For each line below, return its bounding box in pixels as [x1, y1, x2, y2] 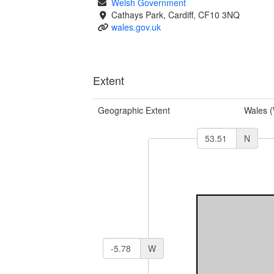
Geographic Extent [98, 103, 170, 116]
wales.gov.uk [111, 20, 161, 33]
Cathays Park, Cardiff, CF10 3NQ [111, 8, 240, 21]
